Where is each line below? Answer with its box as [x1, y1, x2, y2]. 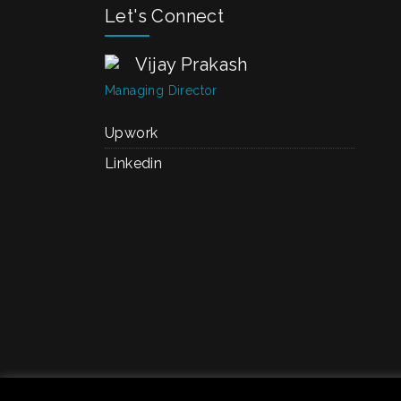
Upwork [105, 124, 158, 141]
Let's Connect [105, 5, 225, 27]
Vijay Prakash [134, 54, 248, 75]
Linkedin [105, 155, 163, 172]
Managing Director [105, 83, 218, 98]
